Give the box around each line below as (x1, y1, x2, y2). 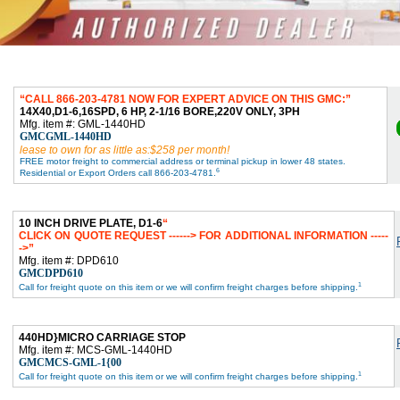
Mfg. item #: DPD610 (19, 254, 119, 267)
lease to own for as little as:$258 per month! (20, 143, 229, 156)
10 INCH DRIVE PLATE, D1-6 (19, 216, 162, 229)
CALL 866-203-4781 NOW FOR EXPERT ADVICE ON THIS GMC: (25, 92, 346, 105)
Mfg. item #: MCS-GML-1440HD (19, 343, 172, 356)
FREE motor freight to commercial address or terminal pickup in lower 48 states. (20, 155, 346, 166)
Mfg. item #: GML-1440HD (20, 117, 146, 130)
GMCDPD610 (19, 266, 83, 279)
